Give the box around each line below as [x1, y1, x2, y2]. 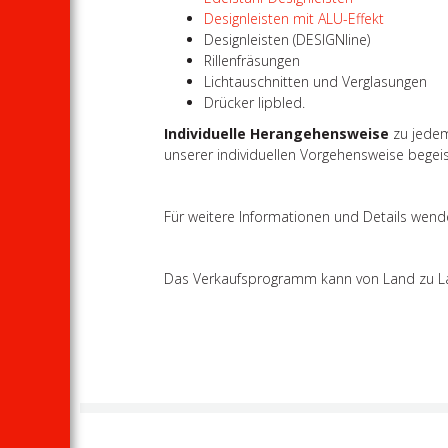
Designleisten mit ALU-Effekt [204, 8, 385, 28]
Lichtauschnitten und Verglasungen [204, 71, 428, 91]
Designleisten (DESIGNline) [204, 29, 371, 49]
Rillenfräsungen [204, 50, 301, 70]
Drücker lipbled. [204, 92, 306, 112]
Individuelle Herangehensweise [164, 123, 390, 143]
